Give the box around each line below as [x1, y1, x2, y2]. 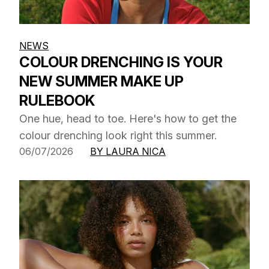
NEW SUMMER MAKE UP [19, 72, 184, 90]
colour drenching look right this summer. [19, 128, 217, 142]
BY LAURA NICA [90, 145, 166, 157]
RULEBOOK [19, 91, 95, 109]
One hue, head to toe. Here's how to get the [19, 112, 237, 125]
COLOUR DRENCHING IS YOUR [19, 53, 223, 71]
